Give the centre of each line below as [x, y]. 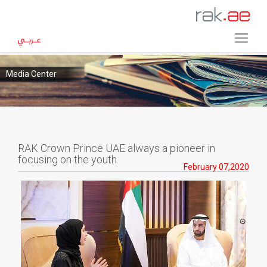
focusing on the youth [67, 160]
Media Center [31, 74]
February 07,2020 [216, 167]
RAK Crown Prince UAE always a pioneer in [117, 148]
